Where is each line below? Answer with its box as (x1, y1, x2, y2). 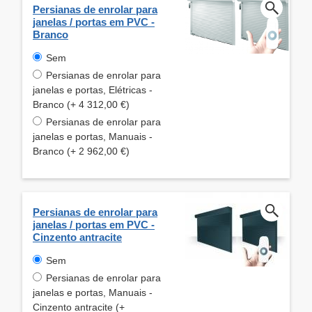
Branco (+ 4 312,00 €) (33, 98, 130, 110)
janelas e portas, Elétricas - (33, 84, 153, 95)
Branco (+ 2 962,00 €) (33, 145, 130, 157)
